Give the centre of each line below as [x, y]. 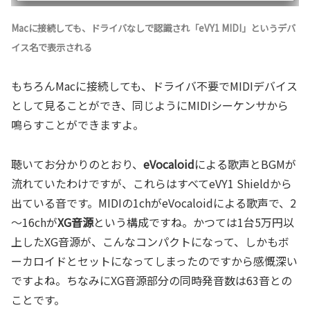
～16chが [34, 222]
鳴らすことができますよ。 [77, 125]
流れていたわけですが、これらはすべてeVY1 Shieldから [152, 183]
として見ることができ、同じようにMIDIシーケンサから [150, 106]
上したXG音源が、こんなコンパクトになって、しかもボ [150, 241]
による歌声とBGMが [245, 164]
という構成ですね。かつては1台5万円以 [194, 222]
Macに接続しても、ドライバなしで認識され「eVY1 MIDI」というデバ [153, 28]
